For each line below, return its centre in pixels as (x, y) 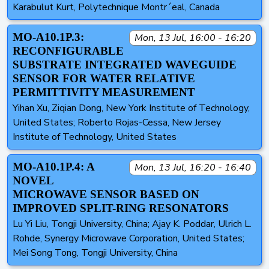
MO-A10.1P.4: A (53, 167)
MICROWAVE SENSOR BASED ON (106, 195)
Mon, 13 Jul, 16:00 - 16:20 (193, 38)
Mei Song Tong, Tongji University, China (95, 253)
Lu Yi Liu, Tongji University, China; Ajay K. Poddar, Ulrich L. (132, 224)
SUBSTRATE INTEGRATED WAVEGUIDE (125, 64)
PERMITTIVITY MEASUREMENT (104, 92)
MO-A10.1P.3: (48, 37)
